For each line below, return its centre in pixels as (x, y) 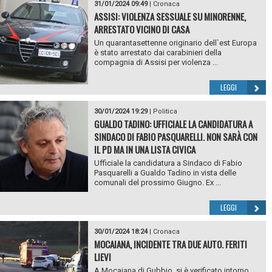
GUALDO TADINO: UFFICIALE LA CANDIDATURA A (173, 124)
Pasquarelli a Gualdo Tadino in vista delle (165, 172)
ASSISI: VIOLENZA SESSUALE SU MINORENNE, (170, 16)
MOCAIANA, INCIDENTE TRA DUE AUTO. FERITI (170, 244)
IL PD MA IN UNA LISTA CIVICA (144, 149)
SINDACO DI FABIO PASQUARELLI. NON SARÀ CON (175, 136)
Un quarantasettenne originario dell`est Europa (175, 42)
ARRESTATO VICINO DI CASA (141, 29)
